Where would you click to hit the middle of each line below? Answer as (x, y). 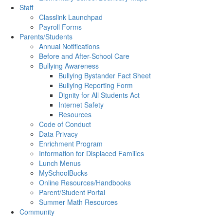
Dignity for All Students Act (99, 95)
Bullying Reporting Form (96, 85)
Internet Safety (81, 105)
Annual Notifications (69, 46)
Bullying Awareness (69, 66)
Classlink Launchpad (71, 17)
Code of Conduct (65, 124)
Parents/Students (46, 36)
